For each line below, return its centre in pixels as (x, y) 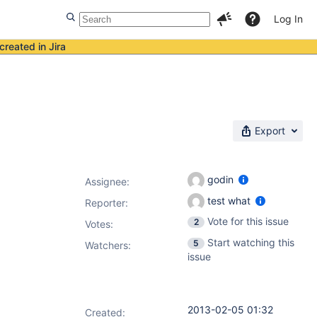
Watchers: (108, 245)
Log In (288, 19)
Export (270, 131)
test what (229, 200)
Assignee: (107, 181)
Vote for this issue (248, 221)
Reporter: (106, 203)
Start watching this (251, 242)
